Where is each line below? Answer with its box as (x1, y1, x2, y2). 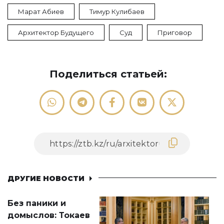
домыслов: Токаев (7, 210, 90, 220)
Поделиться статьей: (49, 68, 167, 80)
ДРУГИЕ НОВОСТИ (7, 174, 84, 183)
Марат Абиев (18, 7, 64, 15)
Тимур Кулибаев (89, 7, 144, 15)
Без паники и (7, 198, 66, 208)
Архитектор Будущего (18, 28, 94, 36)
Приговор (157, 28, 192, 36)
